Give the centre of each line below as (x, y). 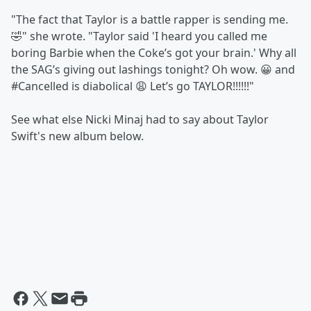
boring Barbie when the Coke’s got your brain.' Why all (154, 53)
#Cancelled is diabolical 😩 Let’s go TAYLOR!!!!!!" (133, 86)
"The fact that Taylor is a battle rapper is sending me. (150, 20)
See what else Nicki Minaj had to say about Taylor (140, 120)
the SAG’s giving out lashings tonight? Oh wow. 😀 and (153, 70)
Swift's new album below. (77, 136)
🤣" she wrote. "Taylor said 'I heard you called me (139, 36)
